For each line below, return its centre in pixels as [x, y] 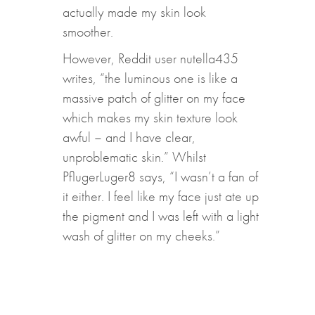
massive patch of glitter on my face [154, 97]
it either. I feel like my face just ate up [160, 196]
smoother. [89, 31]
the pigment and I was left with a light [160, 216]
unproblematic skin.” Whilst [134, 156]
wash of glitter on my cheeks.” [141, 235]
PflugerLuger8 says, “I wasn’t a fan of [160, 176]
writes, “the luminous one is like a [150, 78]
